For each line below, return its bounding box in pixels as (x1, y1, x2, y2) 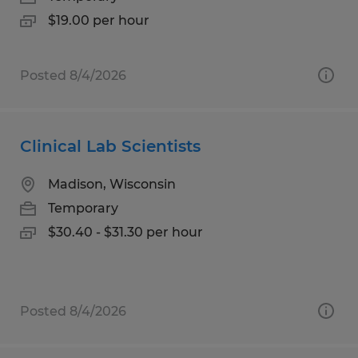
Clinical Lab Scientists (20, 136, 201, 156)
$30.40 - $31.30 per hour (48, 224, 203, 240)
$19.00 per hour (48, 12, 149, 28)
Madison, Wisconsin (48, 176, 176, 192)
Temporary (48, 200, 118, 216)
